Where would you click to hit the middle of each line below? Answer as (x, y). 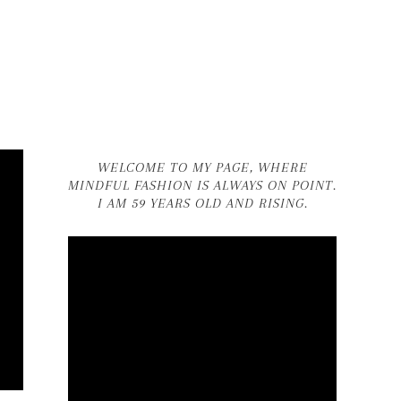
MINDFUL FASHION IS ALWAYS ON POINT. (202, 185)
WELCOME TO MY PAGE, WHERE (202, 167)
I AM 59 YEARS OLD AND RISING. (202, 203)
